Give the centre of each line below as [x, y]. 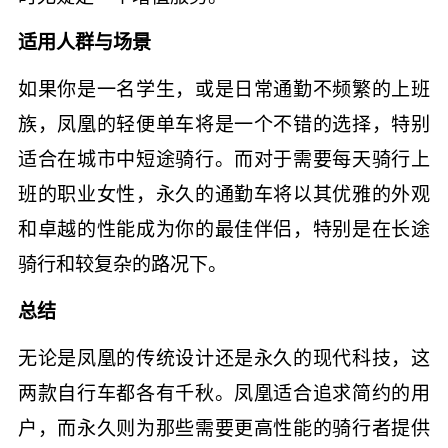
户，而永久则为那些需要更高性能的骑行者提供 [224, 429]
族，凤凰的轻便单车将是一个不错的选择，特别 [224, 125]
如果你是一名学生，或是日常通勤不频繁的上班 [224, 90]
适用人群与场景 [84, 43]
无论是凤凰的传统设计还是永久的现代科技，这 [224, 359]
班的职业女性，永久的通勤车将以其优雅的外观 [224, 195]
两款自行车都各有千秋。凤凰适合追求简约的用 [224, 394]
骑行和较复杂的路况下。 [122, 265]
